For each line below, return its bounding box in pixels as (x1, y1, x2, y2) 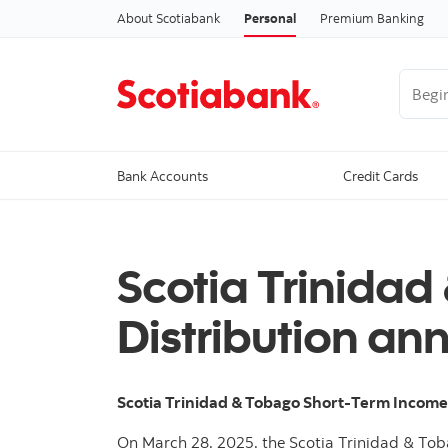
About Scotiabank (117, 9, 220, 26)
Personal (244, 9, 296, 26)
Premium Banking (320, 9, 424, 26)
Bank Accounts (117, 166, 208, 186)
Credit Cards (343, 166, 419, 186)
